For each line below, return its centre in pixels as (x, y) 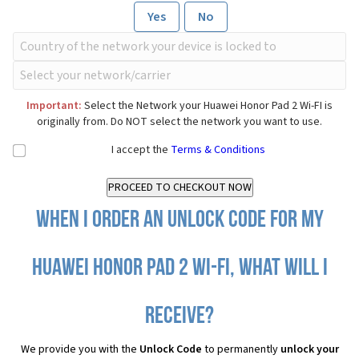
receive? (179, 317)
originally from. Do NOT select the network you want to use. (179, 122)
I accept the (141, 150)
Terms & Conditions (218, 150)
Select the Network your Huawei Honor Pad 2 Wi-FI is (207, 106)
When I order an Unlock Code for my (179, 221)
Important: (54, 106)
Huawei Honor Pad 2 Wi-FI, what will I (179, 269)
